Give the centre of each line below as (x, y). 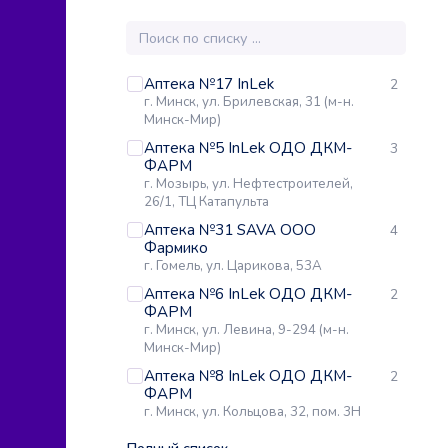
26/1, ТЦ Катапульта (206, 202)
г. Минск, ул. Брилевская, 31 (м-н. (249, 102)
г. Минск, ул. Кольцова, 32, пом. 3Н (252, 412)
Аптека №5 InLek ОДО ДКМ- (248, 148)
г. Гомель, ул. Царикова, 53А (233, 266)
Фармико (176, 248)
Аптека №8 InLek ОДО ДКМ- (248, 376)
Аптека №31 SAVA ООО (230, 230)
